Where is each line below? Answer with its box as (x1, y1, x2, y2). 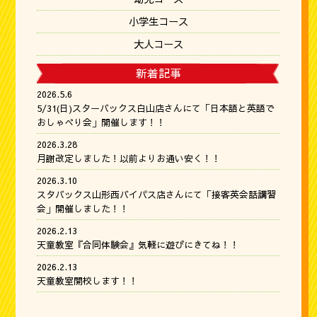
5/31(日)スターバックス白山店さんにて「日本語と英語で (37, 102, 275, 115)
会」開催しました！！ (37, 202, 129, 215)
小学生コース (129, 14, 188, 28)
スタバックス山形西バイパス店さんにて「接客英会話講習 (37, 188, 277, 201)
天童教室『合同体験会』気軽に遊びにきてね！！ (37, 238, 240, 251)
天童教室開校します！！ (37, 275, 139, 287)
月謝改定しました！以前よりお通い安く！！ (37, 152, 221, 165)
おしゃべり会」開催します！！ (37, 116, 166, 129)
